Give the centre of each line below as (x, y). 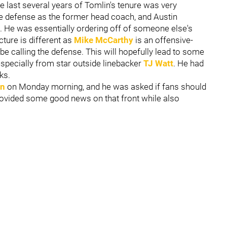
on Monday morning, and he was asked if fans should (106, 86)
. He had (188, 63)
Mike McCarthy (104, 40)
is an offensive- (164, 40)
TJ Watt (158, 63)
